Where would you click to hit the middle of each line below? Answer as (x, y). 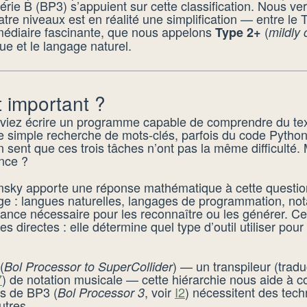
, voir (160, 292)
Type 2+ (238, 32)
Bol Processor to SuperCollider (88, 266)
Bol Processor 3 (101, 292)
